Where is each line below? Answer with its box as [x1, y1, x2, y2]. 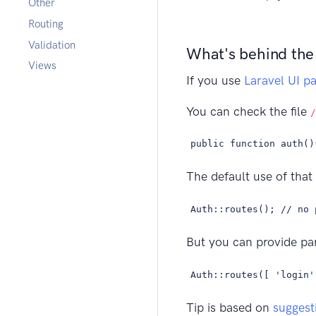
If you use [186, 72, 244, 88]
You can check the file [186, 103, 310, 119]
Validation [28, 38, 75, 51]
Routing [28, 17, 63, 30]
